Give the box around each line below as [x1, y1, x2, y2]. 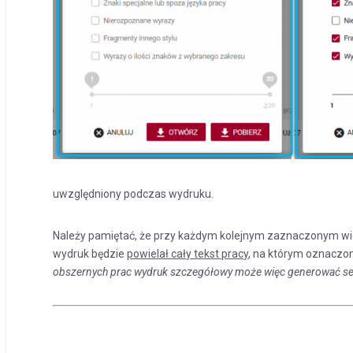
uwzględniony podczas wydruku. [53, 187, 214, 200]
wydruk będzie [53, 247, 128, 260]
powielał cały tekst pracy [127, 247, 249, 260]
